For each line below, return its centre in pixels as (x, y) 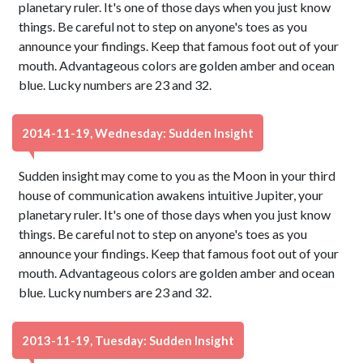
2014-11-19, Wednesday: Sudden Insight (138, 133)
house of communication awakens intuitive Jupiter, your (171, 195)
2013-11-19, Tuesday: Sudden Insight (128, 340)
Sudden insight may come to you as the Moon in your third (177, 175)
